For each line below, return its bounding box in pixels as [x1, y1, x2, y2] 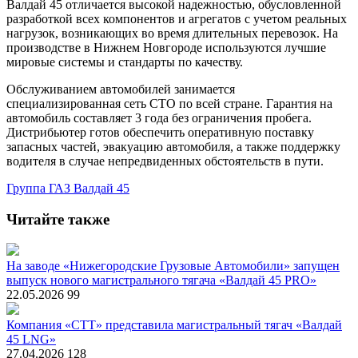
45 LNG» [6, 332, 56, 347]
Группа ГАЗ [6, 181, 74, 195]
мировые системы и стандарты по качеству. [6, 54, 243, 69]
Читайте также [6, 210, 109, 228]
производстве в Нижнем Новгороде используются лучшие [6, 40, 326, 54]
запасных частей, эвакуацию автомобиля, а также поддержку [6, 139, 340, 153]
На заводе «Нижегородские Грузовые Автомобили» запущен [6, 259, 340, 273]
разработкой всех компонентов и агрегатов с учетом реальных [6, 11, 347, 26]
